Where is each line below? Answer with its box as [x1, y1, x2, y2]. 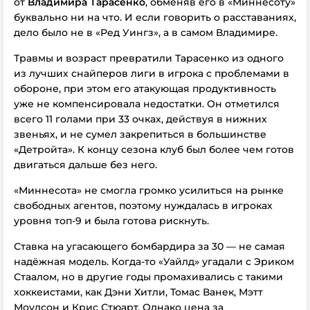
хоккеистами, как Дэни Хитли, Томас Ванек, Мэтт [14, 286, 263, 298]
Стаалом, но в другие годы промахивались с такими [14, 271, 283, 283]
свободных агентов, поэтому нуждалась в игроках [14, 199, 273, 212]
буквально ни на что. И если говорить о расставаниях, [14, 11, 296, 24]
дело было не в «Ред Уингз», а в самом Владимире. [14, 26, 277, 39]
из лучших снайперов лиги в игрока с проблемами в [14, 67, 289, 80]
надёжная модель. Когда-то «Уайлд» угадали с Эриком [14, 255, 294, 268]
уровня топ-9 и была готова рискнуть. [14, 215, 212, 227]
